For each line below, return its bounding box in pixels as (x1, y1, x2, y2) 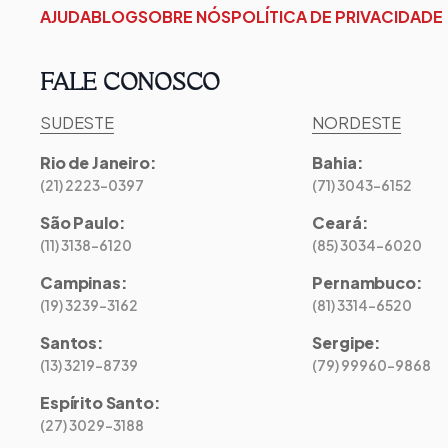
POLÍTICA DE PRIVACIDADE (231, 6, 443, 27)
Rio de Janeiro (40, 152, 150, 173)
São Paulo (40, 212, 119, 233)
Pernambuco (312, 272, 416, 293)
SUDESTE (40, 112, 114, 133)
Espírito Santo (40, 392, 154, 413)
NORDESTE (312, 112, 402, 133)
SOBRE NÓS (138, 6, 231, 27)
